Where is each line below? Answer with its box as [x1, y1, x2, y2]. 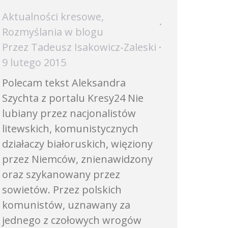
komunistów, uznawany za [2, 198, 130, 212]
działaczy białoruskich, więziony [2, 137, 153, 151]
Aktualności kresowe [2, 10, 101, 23]
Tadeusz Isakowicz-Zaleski [31, 40, 156, 54]
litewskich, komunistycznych [2, 122, 138, 135]
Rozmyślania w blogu [2, 25, 103, 39]
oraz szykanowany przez [2, 167, 120, 181]
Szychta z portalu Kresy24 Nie [2, 91, 144, 105]
